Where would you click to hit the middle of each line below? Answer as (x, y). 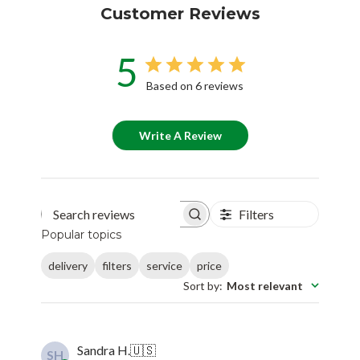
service (165, 265)
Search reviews (155, 218)
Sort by (201, 285)
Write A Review (180, 136)
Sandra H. (104, 350)
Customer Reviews (180, 14)
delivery (68, 265)
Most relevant (264, 285)
